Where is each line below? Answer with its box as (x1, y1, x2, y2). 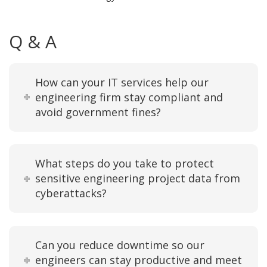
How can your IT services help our (35, 74, 209, 89)
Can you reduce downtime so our (35, 238, 205, 253)
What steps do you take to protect (35, 156, 215, 171)
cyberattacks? (35, 186, 107, 201)
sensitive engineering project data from (35, 171, 241, 186)
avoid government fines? (35, 104, 162, 119)
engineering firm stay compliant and (35, 89, 223, 104)
